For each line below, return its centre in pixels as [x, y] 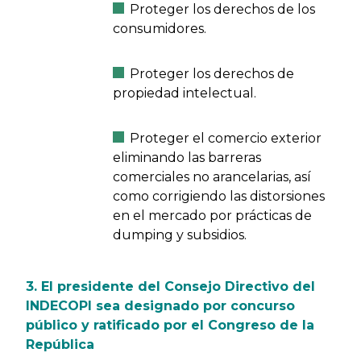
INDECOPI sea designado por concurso [160, 306]
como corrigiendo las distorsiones [218, 196]
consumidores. [159, 29]
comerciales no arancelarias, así [212, 177]
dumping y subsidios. [179, 235]
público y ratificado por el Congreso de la [170, 325]
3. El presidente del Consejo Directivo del [170, 286]
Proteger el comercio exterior [225, 138]
